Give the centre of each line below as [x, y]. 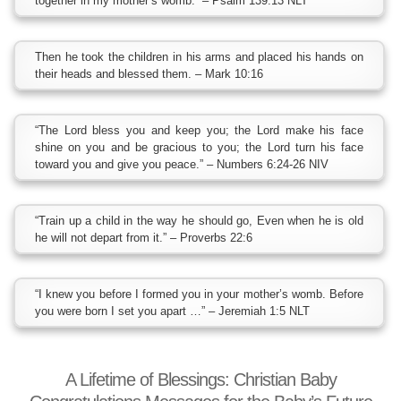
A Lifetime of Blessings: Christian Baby [200, 380]
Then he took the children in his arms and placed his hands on [199, 57]
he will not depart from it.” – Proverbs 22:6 [144, 238]
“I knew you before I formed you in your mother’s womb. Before [199, 294]
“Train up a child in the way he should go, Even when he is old [199, 221]
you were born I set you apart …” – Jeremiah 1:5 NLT [172, 311]
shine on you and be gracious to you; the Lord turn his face [199, 148]
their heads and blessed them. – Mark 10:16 [149, 74]
